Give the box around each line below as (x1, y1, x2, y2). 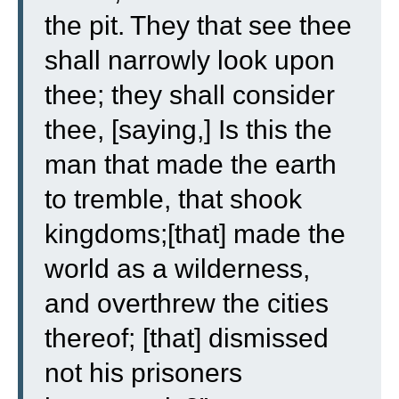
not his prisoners (45, 357, 242, 387)
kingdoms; (45, 218, 167, 248)
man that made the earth (45, 149, 337, 179)
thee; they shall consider (45, 79, 335, 110)
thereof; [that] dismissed (45, 322, 329, 353)
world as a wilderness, (45, 253, 310, 283)
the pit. (45, 10, 125, 40)
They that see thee (130, 10, 352, 40)
